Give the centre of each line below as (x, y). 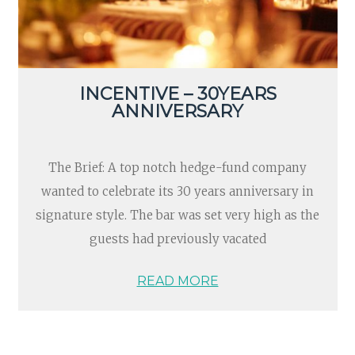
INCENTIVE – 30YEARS (177, 94)
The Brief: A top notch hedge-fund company (177, 168)
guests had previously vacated (177, 239)
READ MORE (177, 281)
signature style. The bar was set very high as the (177, 216)
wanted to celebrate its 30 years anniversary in (177, 192)
